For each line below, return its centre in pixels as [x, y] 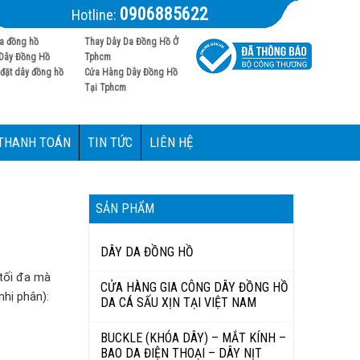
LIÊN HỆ [171, 142]
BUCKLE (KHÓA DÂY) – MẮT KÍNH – [193, 338]
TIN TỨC [110, 142]
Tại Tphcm [105, 88]
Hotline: [95, 15]
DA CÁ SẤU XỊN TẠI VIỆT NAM [178, 303]
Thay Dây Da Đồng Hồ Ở [131, 42]
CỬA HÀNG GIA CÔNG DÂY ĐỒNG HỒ [194, 287]
